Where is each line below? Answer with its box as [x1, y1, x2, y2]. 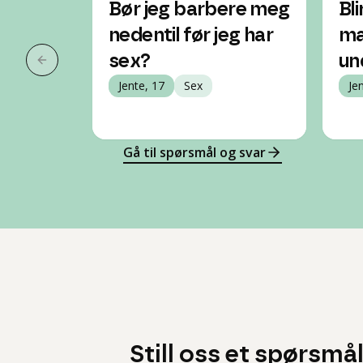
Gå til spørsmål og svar [123, 143, 266, 161]
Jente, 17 [118, 78, 164, 93]
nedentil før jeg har [109, 26, 273, 45]
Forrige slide [41, 59, 119, 78]
